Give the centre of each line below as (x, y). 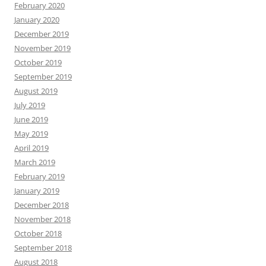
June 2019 (31, 119)
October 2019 (38, 62)
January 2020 (37, 19)
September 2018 (43, 247)
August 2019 (36, 91)
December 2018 (42, 205)
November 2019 (42, 48)
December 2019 (42, 34)
